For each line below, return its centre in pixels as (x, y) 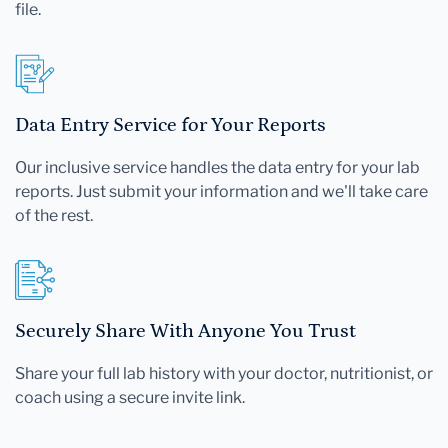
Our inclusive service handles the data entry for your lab (217, 167)
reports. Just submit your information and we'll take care (221, 191)
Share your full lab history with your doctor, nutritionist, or (224, 373)
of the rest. (54, 215)
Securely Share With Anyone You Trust (185, 330)
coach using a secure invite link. (130, 397)
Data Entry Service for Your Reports (170, 124)
